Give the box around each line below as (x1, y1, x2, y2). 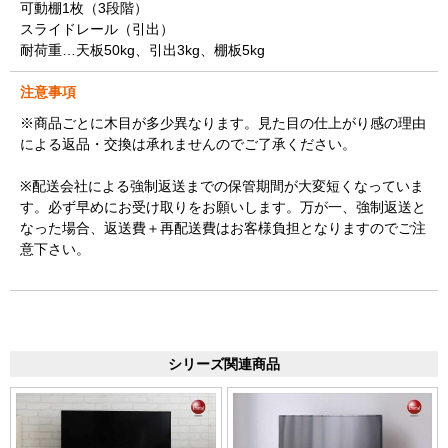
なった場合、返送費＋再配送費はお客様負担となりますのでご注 (20, 219, 426, 236)
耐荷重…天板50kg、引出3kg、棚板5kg (20, 41, 265, 58)
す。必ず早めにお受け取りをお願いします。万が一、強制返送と (20, 198, 426, 215)
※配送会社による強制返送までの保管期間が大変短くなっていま (20, 177, 424, 194)
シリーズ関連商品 (168, 355, 280, 372)
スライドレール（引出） (20, 20, 174, 37)
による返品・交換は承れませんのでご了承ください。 (20, 135, 356, 152)
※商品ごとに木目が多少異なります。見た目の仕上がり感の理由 (20, 114, 426, 131)
